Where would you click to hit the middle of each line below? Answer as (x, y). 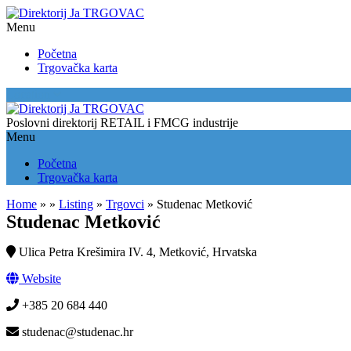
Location (30, 94)
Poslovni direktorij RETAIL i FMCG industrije (122, 123)
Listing (76, 204)
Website (40, 279)
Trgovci (125, 204)
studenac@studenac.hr (78, 332)
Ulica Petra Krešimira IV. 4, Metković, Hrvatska (138, 252)
